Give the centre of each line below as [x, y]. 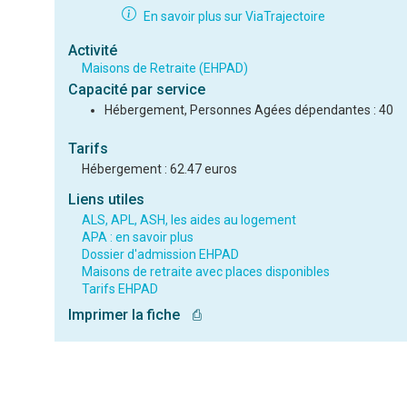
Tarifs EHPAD [119, 289]
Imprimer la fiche [127, 315]
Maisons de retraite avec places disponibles [205, 272]
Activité [92, 50]
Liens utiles [106, 199]
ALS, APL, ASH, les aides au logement [189, 220]
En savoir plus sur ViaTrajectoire [234, 16]
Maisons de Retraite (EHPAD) [164, 68]
